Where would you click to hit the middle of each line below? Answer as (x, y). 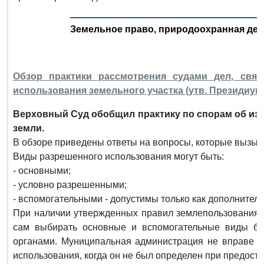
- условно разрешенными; (70, 184)
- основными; (42, 170)
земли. (29, 128)
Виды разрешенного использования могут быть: (118, 156)
